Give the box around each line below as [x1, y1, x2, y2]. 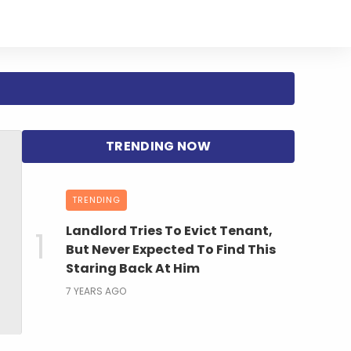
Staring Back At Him [66, 259, 200, 277]
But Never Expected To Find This [66, 240, 276, 259]
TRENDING [72, 193, 121, 206]
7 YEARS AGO [66, 284, 126, 298]
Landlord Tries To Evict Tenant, [66, 221, 273, 240]
